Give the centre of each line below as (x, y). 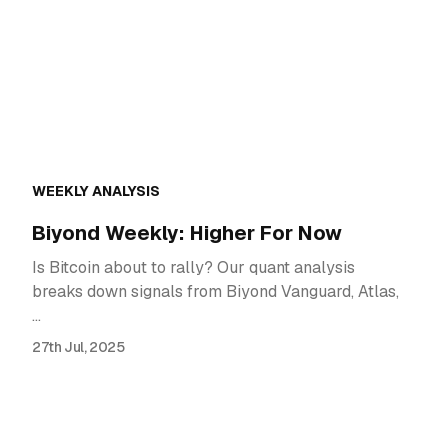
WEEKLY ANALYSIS (96, 191)
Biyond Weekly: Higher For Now (187, 233)
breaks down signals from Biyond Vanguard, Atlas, (215, 292)
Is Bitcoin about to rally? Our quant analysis (193, 268)
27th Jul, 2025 (78, 347)
